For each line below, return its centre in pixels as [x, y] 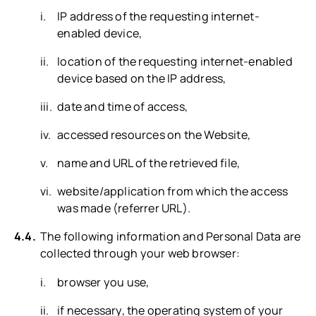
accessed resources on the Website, [154, 135]
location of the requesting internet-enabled [175, 61]
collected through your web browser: [140, 254]
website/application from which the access [173, 192]
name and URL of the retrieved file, [149, 163]
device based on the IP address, [142, 78]
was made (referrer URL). [124, 208]
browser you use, [103, 282]
